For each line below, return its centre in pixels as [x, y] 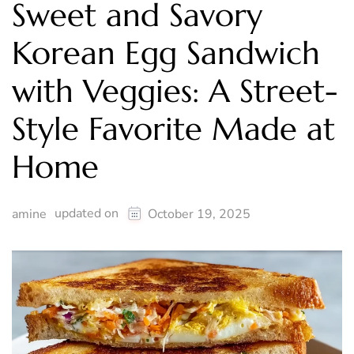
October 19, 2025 [199, 215]
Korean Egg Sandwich [166, 53]
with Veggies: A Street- [175, 91]
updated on [88, 214]
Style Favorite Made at [173, 129]
